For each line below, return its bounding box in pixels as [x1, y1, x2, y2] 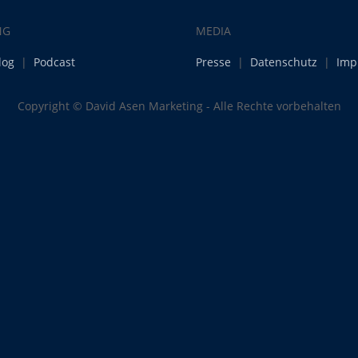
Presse [195, 54, 231, 70]
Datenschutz [249, 54, 317, 70]
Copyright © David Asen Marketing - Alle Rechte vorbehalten [17, 98, 341, 113]
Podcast [33, 54, 75, 70]
